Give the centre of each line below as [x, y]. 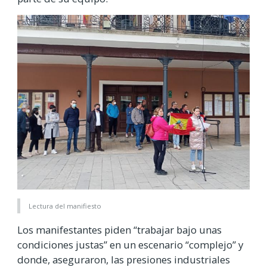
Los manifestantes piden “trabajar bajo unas [119, 230]
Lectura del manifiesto [65, 206]
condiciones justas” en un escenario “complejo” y [130, 245]
